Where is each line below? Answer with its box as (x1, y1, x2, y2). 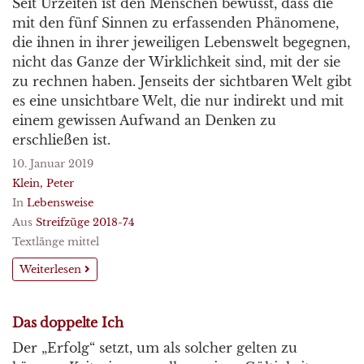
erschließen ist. (12, 132, 110, 148)
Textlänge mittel (12, 236, 99, 248)
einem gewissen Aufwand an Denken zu (12, 112, 276, 128)
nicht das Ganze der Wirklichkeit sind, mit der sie (12, 54, 340, 70)
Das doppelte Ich (12, 314, 123, 331)
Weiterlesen (19, 262, 84, 276)
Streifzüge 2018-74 (36, 216, 135, 228)
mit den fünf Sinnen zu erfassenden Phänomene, (12, 15, 339, 31)
